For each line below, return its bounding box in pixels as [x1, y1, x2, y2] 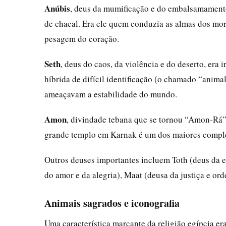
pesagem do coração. [44, 32, 119, 44]
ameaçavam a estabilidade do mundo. [44, 88, 177, 100]
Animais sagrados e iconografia [44, 195, 180, 210]
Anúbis [44, 2, 70, 15]
